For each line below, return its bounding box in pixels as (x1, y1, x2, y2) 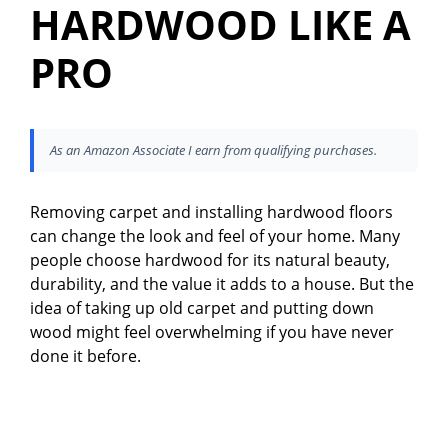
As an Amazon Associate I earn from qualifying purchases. (50, 141, 377, 160)
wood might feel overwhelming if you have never (30, 321, 394, 344)
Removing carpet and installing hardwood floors (30, 201, 393, 224)
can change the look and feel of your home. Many (30, 225, 400, 248)
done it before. (30, 345, 141, 368)
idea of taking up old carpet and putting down (30, 297, 374, 320)
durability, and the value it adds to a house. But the (30, 273, 414, 296)
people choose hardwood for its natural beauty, (30, 249, 390, 272)
